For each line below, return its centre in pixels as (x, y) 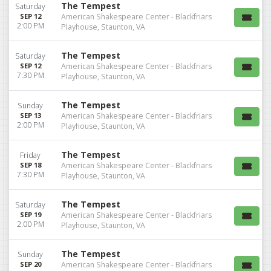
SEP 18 (30, 165)
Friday (30, 155)
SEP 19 (30, 214)
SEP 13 (30, 115)
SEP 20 (30, 264)
